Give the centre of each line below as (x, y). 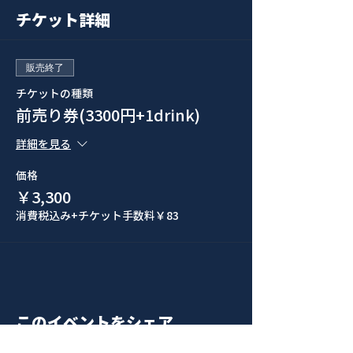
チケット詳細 (63, 19)
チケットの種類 (54, 93)
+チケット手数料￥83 (125, 215)
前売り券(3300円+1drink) (108, 115)
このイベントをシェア (95, 322)
